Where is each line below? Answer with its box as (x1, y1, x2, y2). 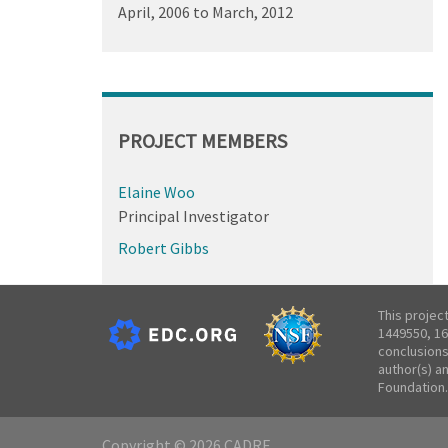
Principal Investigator (117, 205, 269, 226)
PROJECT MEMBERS (117, 127, 287, 153)
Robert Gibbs (117, 237, 209, 258)
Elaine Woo (117, 181, 195, 202)
